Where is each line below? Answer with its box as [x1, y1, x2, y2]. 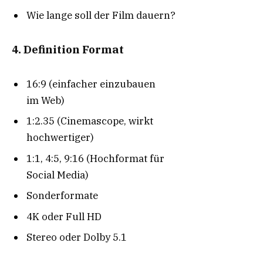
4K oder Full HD [26, 210, 102, 223]
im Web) [26, 93, 65, 107]
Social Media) [26, 168, 89, 181]
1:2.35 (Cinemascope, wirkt [26, 114, 153, 128]
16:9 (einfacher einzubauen [26, 77, 156, 90]
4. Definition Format [12, 42, 124, 57]
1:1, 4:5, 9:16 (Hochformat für [26, 151, 164, 165]
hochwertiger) [26, 131, 94, 144]
